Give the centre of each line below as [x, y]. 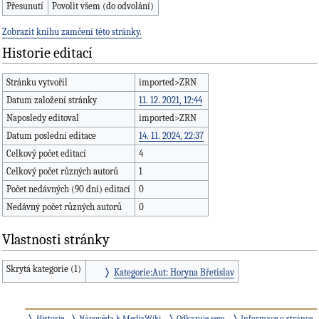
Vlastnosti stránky [56, 240]
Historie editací [47, 53]
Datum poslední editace [52, 135]
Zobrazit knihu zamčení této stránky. [72, 32]
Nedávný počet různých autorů [64, 206]
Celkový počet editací [47, 153]
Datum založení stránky [52, 100]
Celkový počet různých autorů [63, 171]
